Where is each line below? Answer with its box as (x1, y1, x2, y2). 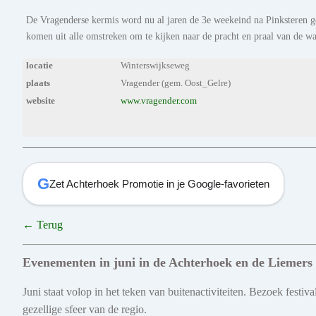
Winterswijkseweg (121, 61, 190, 71)
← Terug (23, 219, 63, 231)
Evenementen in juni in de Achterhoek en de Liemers (23, 255, 312, 270)
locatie (26, 61, 53, 71)
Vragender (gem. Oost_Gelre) (121, 78, 231, 89)
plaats (26, 78, 50, 89)
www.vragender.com (121, 96, 197, 107)
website (26, 96, 55, 107)
